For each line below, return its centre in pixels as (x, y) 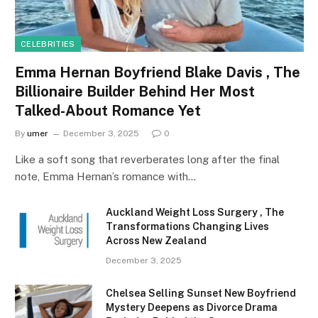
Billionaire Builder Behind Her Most (135, 92)
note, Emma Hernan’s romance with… (105, 177)
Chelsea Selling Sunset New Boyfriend (201, 294)
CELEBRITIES (48, 44)
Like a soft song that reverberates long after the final (147, 160)
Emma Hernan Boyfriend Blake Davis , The (158, 73)
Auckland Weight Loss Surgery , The (195, 213)
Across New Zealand (156, 241)
